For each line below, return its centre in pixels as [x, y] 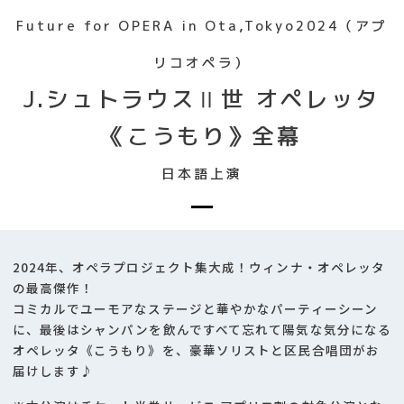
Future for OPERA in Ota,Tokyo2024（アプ [202, 26]
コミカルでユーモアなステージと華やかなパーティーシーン [195, 308]
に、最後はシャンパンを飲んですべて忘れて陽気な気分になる [202, 329]
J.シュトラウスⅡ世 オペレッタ [202, 100]
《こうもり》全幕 [202, 137]
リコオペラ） [202, 63]
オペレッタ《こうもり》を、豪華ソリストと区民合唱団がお [196, 349]
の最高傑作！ [53, 287]
